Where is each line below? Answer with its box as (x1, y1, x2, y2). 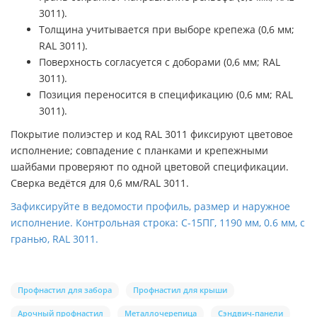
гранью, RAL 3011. (11, 231, 98, 246)
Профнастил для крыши (133, 284, 227, 295)
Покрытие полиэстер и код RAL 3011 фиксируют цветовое (11, 127, 293, 141)
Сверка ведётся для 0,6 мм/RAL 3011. (11, 175, 189, 190)
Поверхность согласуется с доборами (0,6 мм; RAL (39, 54, 280, 69)
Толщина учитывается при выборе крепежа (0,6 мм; (39, 22, 294, 36)
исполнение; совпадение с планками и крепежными (11, 143, 268, 157)
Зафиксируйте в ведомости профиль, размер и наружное (11, 199, 290, 213)
